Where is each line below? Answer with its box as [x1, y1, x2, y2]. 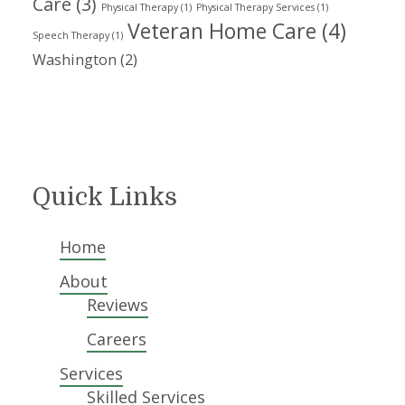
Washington [33, 50, 118, 70]
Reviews [87, 294, 149, 316]
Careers [87, 328, 147, 350]
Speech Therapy [33, 29, 110, 42]
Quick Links [33, 184, 178, 211]
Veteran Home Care [127, 16, 317, 45]
